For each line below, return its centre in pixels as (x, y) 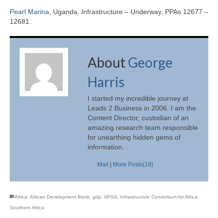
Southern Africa (27, 208)
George (150, 62)
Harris (106, 82)
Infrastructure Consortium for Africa (159, 197)
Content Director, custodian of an (138, 118)
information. (106, 147)
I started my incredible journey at (138, 99)
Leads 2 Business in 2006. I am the (142, 108)
